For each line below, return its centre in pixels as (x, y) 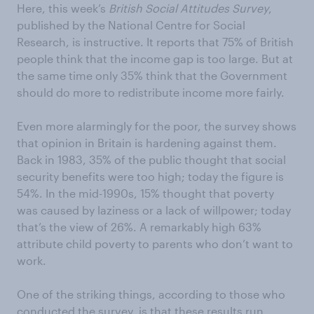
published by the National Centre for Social (131, 25)
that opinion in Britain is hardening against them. (147, 143)
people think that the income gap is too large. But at (155, 59)
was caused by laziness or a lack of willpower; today (154, 210)
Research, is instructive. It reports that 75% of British (155, 42)
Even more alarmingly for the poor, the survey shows (157, 126)
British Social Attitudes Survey (189, 8)
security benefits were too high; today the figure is (150, 176)
